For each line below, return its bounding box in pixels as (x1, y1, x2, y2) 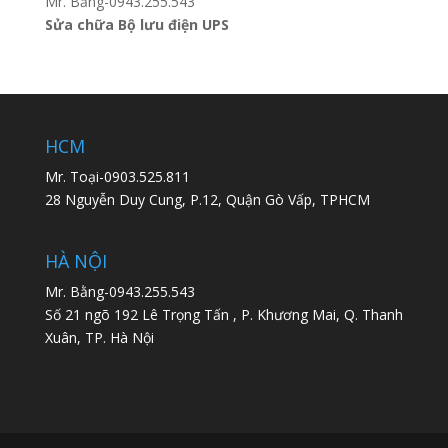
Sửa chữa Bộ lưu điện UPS (44, 14, 229, 34)
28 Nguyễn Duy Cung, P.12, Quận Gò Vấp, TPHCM (44, 189, 370, 209)
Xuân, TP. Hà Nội (44, 327, 154, 347)
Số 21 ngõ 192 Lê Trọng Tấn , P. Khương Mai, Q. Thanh (44, 304, 403, 324)
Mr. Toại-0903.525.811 (44, 166, 190, 186)
